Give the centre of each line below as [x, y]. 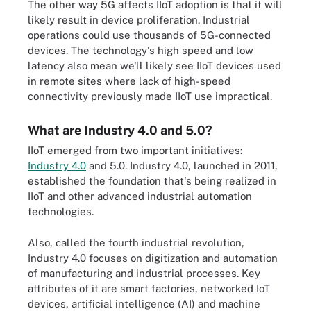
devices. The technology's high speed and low [141, 50]
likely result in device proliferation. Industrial [139, 20]
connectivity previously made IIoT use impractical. [150, 96]
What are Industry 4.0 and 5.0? [120, 130]
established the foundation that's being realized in [152, 181]
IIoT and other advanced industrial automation [140, 196]
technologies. [61, 211]
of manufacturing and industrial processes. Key [144, 273]
